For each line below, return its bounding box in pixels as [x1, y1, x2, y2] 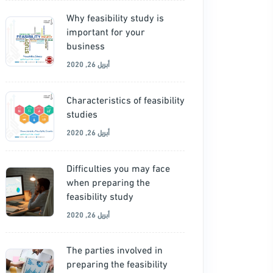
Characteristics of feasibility [66, 92, 185, 106]
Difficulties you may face [66, 160, 170, 174]
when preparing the [66, 174, 150, 188]
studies [66, 106, 97, 120]
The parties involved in [66, 242, 163, 256]
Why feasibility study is [66, 10, 164, 24]
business [66, 38, 105, 52]
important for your [66, 24, 145, 38]
